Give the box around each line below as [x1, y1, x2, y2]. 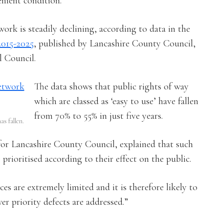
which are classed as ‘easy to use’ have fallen [34, 95, 198, 108]
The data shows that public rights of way [34, 81, 189, 93]
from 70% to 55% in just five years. [34, 110, 163, 122]
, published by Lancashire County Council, [34, 38, 196, 50]
